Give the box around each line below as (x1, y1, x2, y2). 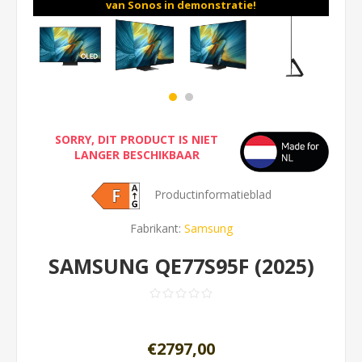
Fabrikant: (129, 220, 181, 236)
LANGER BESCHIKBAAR (74, 146, 200, 162)
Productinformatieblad (154, 187, 271, 203)
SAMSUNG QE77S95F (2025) (48, 251, 314, 280)
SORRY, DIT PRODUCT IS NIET (55, 131, 218, 147)
